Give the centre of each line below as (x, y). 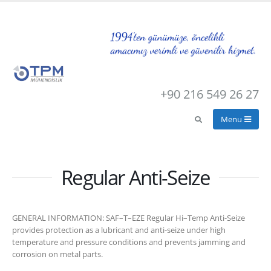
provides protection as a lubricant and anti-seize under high (119, 230)
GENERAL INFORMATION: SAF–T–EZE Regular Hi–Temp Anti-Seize (129, 218)
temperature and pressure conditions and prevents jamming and (129, 242)
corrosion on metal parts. (57, 254)
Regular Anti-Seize (135, 177)
